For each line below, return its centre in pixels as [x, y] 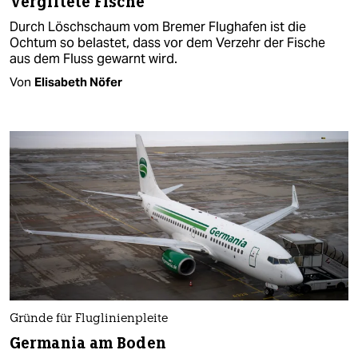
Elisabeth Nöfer [78, 82]
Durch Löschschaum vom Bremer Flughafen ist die [158, 26]
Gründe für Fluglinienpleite [89, 319]
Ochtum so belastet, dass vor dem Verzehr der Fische [167, 42]
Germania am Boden [88, 343]
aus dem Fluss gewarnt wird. [93, 58]
